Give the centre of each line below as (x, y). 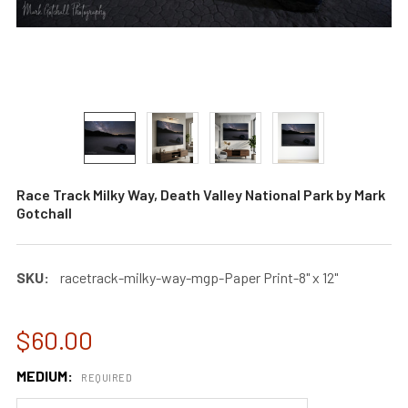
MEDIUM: (46, 376)
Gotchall (44, 213)
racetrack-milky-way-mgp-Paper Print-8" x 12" (199, 277)
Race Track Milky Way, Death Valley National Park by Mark (201, 194)
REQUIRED (107, 377)
